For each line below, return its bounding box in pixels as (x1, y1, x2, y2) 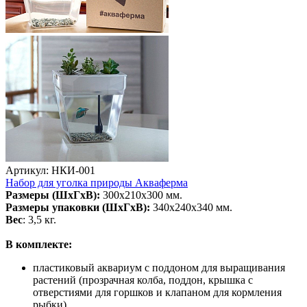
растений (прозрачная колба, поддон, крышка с (33, 273, 253, 286)
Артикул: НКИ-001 (5, 164, 95, 176)
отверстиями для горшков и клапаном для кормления (33, 286, 282, 298)
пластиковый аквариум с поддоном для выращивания (33, 261, 285, 273)
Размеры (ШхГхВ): (5, 188, 100, 201)
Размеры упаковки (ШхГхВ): (5, 201, 150, 213)
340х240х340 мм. (150, 201, 232, 213)
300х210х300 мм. (100, 188, 182, 201)
